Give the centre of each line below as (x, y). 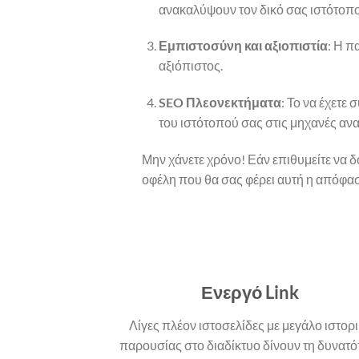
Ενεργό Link (250, 292)
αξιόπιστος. (190, 66)
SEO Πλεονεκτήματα (220, 103)
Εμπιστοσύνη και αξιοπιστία (243, 46)
